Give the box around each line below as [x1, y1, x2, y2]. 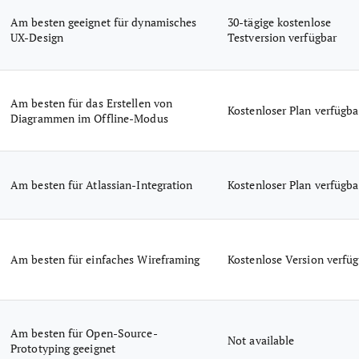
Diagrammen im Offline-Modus [10, 111, 168, 126]
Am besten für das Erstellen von [10, 95, 173, 111]
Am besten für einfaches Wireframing [10, 252, 200, 267]
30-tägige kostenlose [228, 14, 331, 30]
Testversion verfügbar [228, 30, 337, 45]
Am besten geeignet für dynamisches [10, 14, 197, 30]
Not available [228, 333, 295, 348]
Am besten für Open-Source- [10, 325, 158, 341]
